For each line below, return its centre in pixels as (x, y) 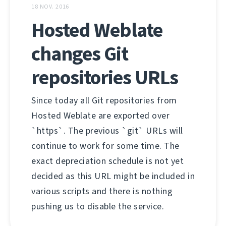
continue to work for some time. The (105, 146)
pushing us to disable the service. (98, 206)
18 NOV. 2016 (50, 6)
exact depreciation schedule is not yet (107, 161)
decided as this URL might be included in (113, 176)
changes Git (80, 53)
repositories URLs (105, 77)
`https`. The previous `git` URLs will (107, 130)
